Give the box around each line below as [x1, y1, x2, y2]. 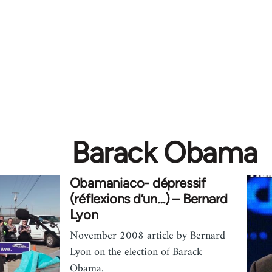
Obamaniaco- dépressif [69, 175, 206, 191]
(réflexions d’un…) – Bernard [69, 191, 228, 207]
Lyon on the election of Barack [69, 243, 202, 262]
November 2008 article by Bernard [69, 226, 225, 245]
